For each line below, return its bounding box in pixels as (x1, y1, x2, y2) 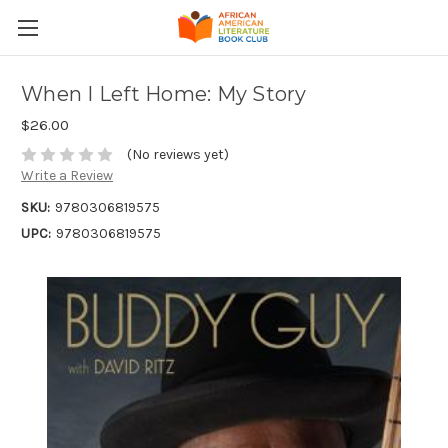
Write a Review (21, 167, 113, 185)
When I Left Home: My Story (21, 82, 307, 107)
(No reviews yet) (126, 146, 229, 164)
